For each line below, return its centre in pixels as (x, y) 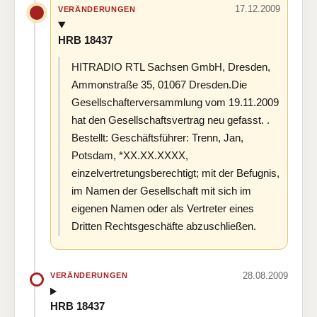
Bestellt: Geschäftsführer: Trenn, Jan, (157, 137)
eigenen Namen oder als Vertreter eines (163, 208)
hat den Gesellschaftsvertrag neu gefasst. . (171, 120)
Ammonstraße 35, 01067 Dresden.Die (159, 84)
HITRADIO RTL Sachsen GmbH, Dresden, (171, 67)
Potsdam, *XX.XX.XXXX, (130, 155)
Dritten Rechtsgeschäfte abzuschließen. (164, 226)
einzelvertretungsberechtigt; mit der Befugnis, (175, 173)
